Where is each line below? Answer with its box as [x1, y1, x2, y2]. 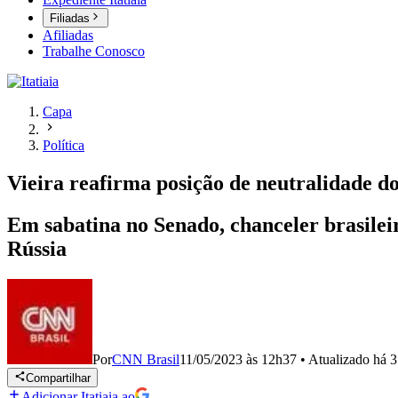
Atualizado [308, 352, 373, 367]
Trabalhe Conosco [43, 44, 145, 60]
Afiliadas [43, 28, 93, 44]
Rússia [7, 237, 67, 261]
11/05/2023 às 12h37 [179, 352, 297, 367]
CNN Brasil [112, 352, 179, 367]
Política [43, 138, 84, 154]
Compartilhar [26, 371, 92, 386]
